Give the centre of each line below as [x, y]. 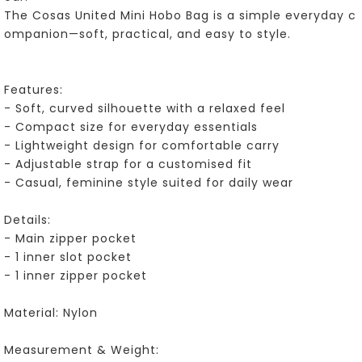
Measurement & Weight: [84, 349]
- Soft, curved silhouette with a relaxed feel [145, 108]
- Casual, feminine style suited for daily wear [149, 182]
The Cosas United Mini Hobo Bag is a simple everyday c [180, 15]
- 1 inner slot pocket [70, 257]
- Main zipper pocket [70, 238]
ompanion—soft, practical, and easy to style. [147, 34]
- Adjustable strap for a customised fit [128, 164]
